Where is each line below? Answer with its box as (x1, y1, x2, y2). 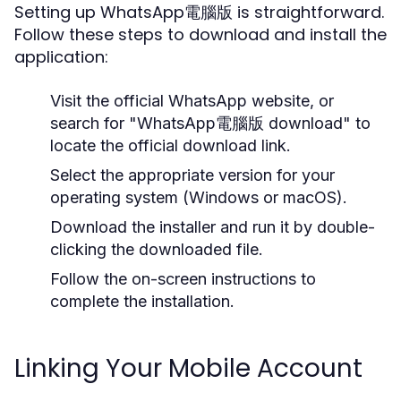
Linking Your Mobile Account (14, 351, 363, 386)
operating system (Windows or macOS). (50, 188, 347, 207)
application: (14, 46, 108, 68)
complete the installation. (50, 292, 235, 311)
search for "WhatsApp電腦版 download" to (50, 114, 371, 132)
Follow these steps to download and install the (14, 23, 387, 46)
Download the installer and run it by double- (50, 218, 375, 236)
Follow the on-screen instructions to (50, 269, 316, 288)
